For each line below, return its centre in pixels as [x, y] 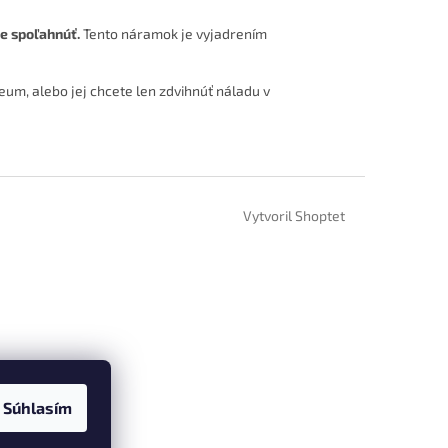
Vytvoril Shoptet [294, 216]
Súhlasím [37, 407]
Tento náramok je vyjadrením [173, 34]
